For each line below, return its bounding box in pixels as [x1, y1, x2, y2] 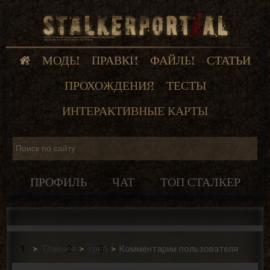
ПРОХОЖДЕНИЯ [64, 80, 154, 92]
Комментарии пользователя [119, 243, 239, 254]
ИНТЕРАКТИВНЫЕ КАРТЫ [62, 105, 208, 118]
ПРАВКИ [92, 54, 138, 67]
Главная [43, 243, 77, 254]
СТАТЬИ [207, 54, 251, 67]
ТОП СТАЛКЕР [160, 175, 240, 189]
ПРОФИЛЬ [30, 175, 87, 189]
